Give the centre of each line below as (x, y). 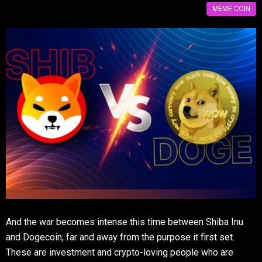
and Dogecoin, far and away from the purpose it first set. (120, 237)
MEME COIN (231, 8)
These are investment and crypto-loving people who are (120, 252)
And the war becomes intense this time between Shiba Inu (125, 222)
